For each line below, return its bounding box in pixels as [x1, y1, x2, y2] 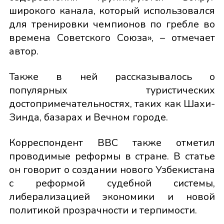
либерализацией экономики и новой [8, 190, 215, 203]
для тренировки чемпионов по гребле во [8, 17, 215, 31]
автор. [8, 44, 38, 58]
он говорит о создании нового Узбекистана [8, 163, 215, 176]
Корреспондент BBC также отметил [8, 136, 215, 149]
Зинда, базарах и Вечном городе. [8, 110, 168, 124]
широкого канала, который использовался [8, 4, 215, 17]
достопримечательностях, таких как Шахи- [8, 97, 215, 110]
